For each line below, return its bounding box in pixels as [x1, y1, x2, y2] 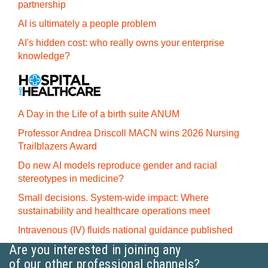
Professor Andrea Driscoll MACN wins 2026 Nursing [18, 127, 239, 138]
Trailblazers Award [18, 141, 97, 151]
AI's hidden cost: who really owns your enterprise [18, 37, 224, 48]
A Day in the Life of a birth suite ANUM [18, 108, 179, 119]
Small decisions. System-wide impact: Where [18, 192, 209, 203]
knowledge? [18, 50, 70, 61]
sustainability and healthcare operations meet [18, 205, 210, 216]
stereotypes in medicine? [18, 173, 124, 184]
